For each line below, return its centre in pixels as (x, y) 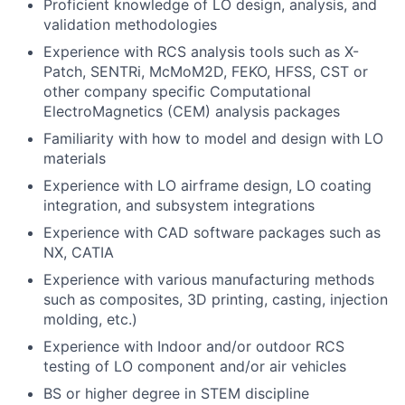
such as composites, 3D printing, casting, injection (216, 299)
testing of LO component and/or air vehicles (195, 366)
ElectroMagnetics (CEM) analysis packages (192, 111)
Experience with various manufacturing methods (209, 279)
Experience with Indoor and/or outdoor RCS (194, 346)
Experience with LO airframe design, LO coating (207, 185)
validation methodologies (130, 24)
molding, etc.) (90, 319)
